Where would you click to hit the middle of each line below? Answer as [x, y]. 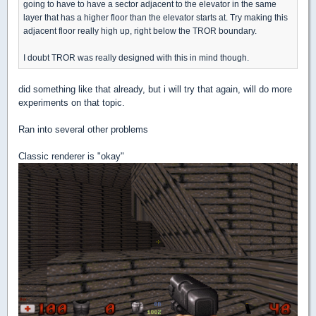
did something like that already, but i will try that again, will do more [155, 90]
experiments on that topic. [72, 103]
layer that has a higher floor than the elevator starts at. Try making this [156, 18]
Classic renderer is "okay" [71, 157]
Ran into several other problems [83, 130]
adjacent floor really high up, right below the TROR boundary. [140, 31]
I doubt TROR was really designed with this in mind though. [136, 58]
